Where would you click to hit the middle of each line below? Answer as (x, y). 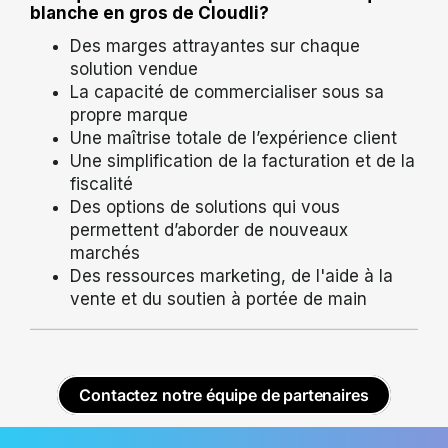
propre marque (129, 115)
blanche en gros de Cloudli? (149, 13)
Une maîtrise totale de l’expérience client (233, 138)
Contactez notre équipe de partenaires (224, 395)
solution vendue (134, 69)
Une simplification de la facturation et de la (242, 161)
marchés (105, 253)
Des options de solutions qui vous (205, 207)
